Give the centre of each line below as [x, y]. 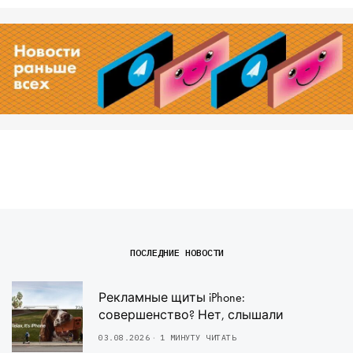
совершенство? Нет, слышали [191, 315]
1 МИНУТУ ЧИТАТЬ [198, 338]
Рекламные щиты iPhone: [172, 298]
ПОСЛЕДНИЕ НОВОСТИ [176, 253]
